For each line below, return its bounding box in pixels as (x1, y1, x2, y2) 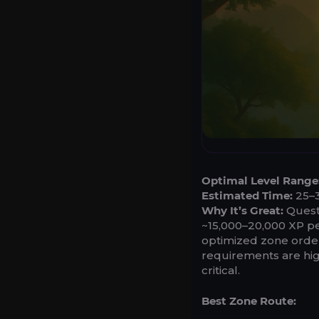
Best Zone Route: (202, 293, 296, 308)
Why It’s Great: (202, 203, 283, 217)
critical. (202, 263, 240, 277)
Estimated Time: (202, 188, 293, 202)
